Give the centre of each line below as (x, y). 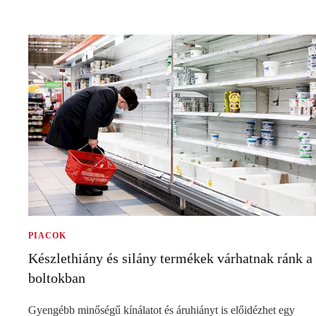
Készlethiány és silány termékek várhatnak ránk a (170, 258)
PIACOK (47, 235)
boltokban (57, 278)
